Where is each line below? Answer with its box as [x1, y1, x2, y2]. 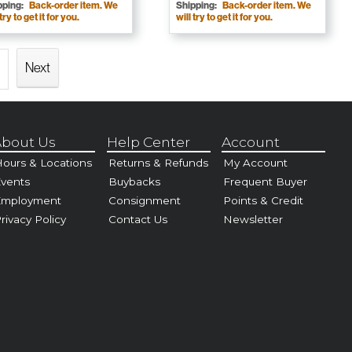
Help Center [106, 133, 190, 150]
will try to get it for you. [175, 11, 273, 24]
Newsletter [223, 213, 284, 226]
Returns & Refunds [108, 156, 208, 170]
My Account [223, 156, 288, 170]
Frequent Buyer [223, 175, 308, 189]
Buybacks [108, 175, 160, 189]
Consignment [108, 194, 181, 207]
